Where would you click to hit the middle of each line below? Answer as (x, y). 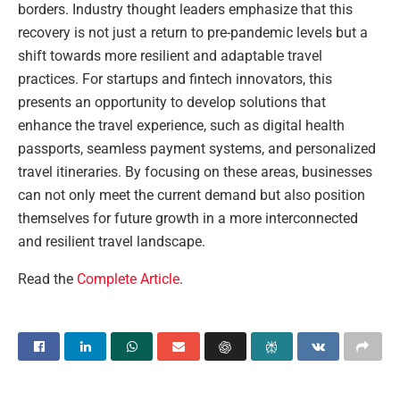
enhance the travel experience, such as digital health (181, 125)
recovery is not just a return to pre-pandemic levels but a (193, 33)
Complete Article (128, 279)
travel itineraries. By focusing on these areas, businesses (195, 172)
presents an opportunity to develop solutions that (172, 102)
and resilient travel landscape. (112, 242)
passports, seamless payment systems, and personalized (197, 149)
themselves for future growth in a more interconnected (188, 218)
